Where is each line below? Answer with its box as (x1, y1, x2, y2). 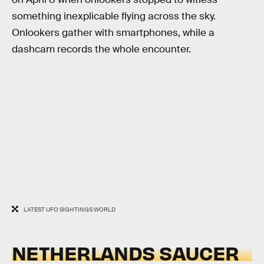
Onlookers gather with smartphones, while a (12, 26, 214, 39)
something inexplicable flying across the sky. (12, 9, 216, 22)
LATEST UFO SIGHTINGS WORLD (23, 206, 115, 214)
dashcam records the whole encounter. (12, 42, 191, 55)
